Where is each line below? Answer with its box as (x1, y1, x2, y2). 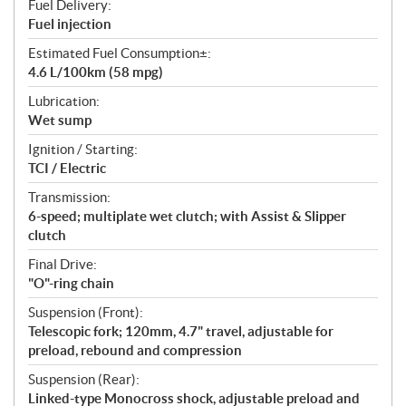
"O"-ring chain (28, 275, 114, 291)
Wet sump (28, 111, 92, 128)
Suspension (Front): (28, 304, 143, 320)
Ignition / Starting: (28, 140, 138, 157)
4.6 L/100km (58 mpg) (28, 63, 163, 80)
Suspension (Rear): (28, 371, 140, 387)
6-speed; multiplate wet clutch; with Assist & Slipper (28, 208, 346, 224)
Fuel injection (28, 15, 111, 32)
